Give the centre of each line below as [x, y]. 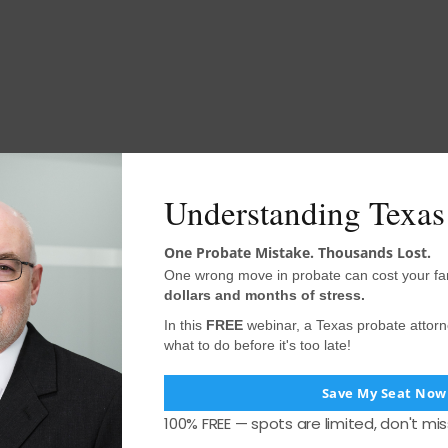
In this [185, 324]
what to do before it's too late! [257, 344]
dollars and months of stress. [264, 294]
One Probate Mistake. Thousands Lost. [297, 252]
